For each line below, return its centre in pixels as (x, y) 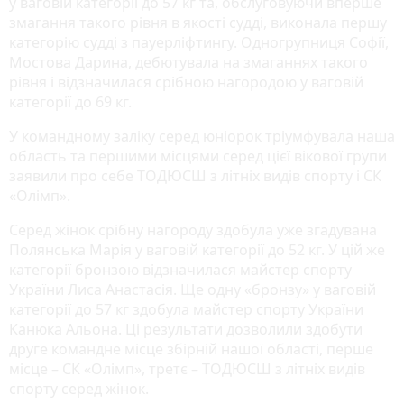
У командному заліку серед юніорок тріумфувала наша (202, 136)
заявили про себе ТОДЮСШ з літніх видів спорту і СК (195, 175)
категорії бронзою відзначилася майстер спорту (180, 269)
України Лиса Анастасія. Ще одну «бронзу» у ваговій (193, 289)
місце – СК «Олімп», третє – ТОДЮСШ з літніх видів (187, 368)
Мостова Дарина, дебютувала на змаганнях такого (188, 62)
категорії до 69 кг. (70, 101)
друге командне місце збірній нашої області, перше (191, 349)
